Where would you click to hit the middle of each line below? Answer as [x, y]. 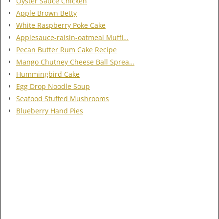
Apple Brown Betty [46, 13]
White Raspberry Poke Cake [61, 25]
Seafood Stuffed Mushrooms [63, 98]
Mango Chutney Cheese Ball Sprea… [75, 62]
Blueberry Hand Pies [50, 110]
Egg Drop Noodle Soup [53, 86]
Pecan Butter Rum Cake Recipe [66, 49]
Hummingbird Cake [48, 74]
